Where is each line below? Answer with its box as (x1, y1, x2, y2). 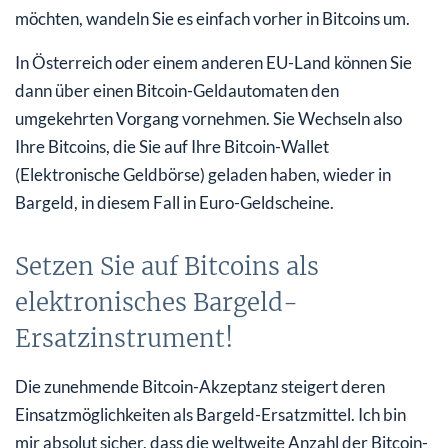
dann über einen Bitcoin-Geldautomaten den (15, 79, 339, 101)
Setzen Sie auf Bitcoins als (15, 250, 319, 282)
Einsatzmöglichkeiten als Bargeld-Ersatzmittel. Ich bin (15, 403, 406, 425)
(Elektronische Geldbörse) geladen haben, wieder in (15, 163, 391, 185)
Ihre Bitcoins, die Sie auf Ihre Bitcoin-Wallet (15, 135, 329, 157)
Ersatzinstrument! (15, 322, 234, 354)
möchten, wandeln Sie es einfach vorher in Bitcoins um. (15, 7, 410, 29)
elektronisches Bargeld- (15, 286, 298, 318)
